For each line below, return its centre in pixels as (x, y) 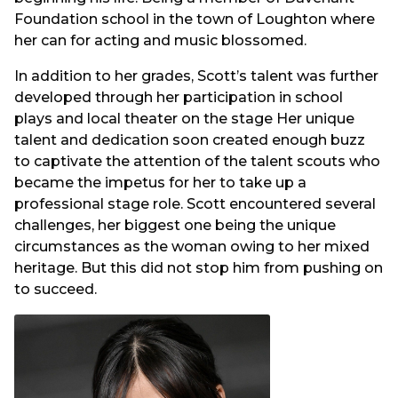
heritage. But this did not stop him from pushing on (199, 268)
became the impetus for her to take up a (160, 183)
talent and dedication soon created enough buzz (190, 140)
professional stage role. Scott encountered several (195, 204)
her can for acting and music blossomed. (160, 40)
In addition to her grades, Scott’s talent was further (196, 76)
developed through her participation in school (179, 98)
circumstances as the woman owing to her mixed (192, 247)
